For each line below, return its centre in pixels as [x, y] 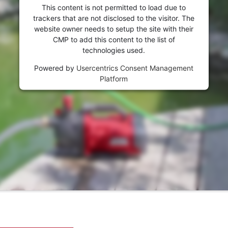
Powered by [55, 68]
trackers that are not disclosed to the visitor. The [114, 18]
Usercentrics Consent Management [135, 68]
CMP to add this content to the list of [114, 39]
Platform [114, 78]
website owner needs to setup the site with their [114, 28]
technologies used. [114, 50]
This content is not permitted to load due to [114, 7]
